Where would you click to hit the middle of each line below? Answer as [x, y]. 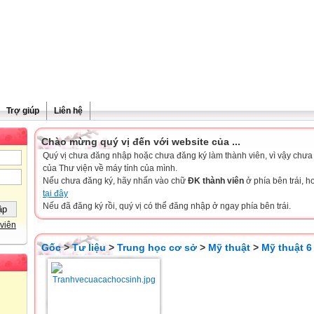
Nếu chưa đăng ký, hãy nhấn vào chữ [115, 181]
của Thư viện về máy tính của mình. [110, 168]
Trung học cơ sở [157, 247]
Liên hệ [68, 111]
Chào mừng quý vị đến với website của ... [141, 142]
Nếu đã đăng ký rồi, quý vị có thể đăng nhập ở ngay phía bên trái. [167, 206]
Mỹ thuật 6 [287, 247]
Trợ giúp [23, 111]
